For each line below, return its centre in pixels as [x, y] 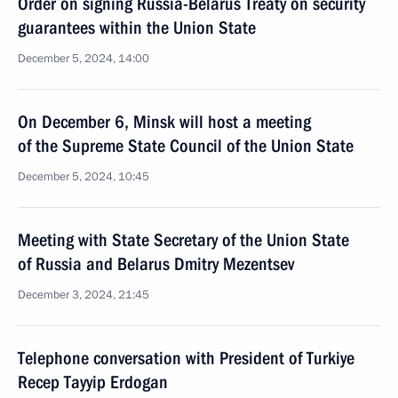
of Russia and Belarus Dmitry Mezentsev [156, 264]
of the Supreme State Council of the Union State [186, 146]
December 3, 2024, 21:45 [84, 295]
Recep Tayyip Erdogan [93, 382]
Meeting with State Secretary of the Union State [183, 240]
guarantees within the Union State [137, 28]
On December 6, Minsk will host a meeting [164, 122]
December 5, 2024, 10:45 [84, 177]
